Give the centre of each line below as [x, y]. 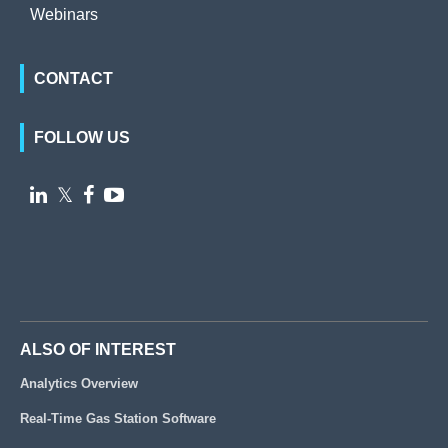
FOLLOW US [82, 138]
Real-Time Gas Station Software [118, 419]
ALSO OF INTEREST [98, 350]
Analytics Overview [79, 384]
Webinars [64, 15]
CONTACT [73, 79]
